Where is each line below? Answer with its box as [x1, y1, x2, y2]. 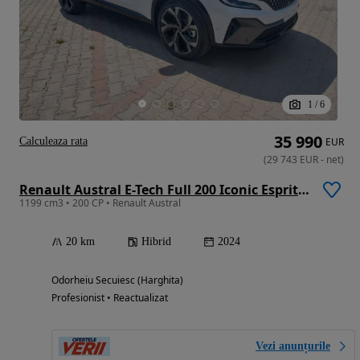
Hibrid [141, 235, 171, 247]
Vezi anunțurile [256, 339, 330, 352]
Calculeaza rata [19, 134, 88, 147]
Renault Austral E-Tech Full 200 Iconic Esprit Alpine [298, 180, 309, 198]
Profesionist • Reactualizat [51, 290, 168, 305]
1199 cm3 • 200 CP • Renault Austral [19, 195, 181, 210]
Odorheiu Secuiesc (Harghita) [51, 272, 183, 287]
